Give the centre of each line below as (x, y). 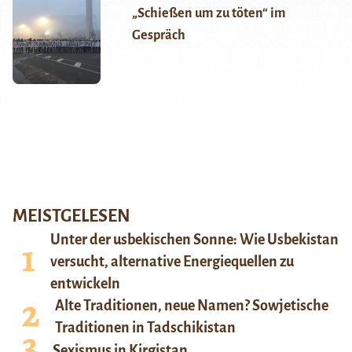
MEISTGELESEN (71, 216)
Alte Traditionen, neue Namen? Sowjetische (192, 306)
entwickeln (85, 284)
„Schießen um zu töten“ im (209, 14)
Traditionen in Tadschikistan (145, 328)
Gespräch (158, 36)
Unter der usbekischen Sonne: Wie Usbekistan (194, 240)
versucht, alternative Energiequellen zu (172, 262)
